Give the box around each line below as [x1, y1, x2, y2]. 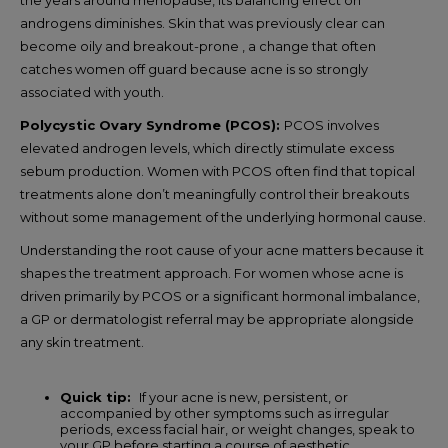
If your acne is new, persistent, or [139, 388, 348, 405]
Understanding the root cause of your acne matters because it [20, 241, 424, 258]
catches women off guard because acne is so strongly [20, 60, 368, 77]
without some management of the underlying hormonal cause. [20, 208, 426, 225]
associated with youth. [20, 83, 164, 100]
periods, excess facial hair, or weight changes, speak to [60, 420, 415, 437]
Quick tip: [60, 388, 139, 405]
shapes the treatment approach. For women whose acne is [20, 264, 403, 281]
